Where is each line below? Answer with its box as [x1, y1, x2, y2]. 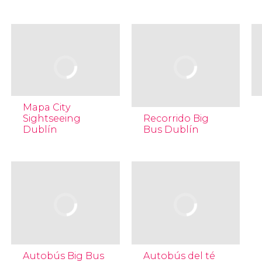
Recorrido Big [143, 113, 209, 124]
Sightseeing [22, 113, 81, 124]
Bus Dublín [143, 124, 199, 135]
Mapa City [22, 102, 71, 113]
